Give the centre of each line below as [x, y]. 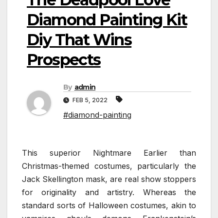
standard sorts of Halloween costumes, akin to [109, 206]
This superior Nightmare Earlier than [109, 153]
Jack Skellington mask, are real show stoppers [109, 179]
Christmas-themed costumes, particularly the [109, 166]
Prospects [64, 59]
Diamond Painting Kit [107, 19]
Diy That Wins [79, 39]
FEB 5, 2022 [90, 100]
